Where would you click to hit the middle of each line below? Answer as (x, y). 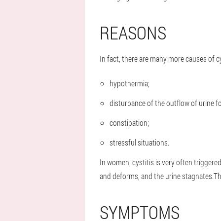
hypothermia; (129, 83)
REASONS (133, 33)
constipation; (129, 123)
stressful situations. (139, 142)
